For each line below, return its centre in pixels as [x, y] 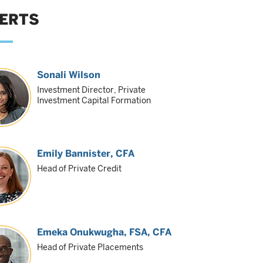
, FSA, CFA [148, 232]
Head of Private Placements [90, 247]
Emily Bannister [74, 154]
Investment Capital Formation [94, 100]
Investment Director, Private [92, 90]
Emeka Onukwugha [81, 232]
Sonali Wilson [69, 75]
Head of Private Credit [80, 168]
